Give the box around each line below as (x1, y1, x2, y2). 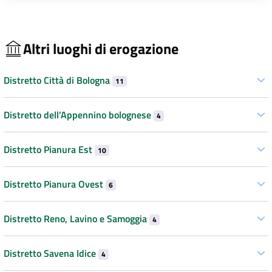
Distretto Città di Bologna (4, 73, 112, 88)
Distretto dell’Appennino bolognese (4, 107, 154, 123)
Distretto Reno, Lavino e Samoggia (4, 211, 149, 226)
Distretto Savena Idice (4, 246, 98, 261)
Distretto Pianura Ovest (4, 177, 106, 192)
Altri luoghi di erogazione (23, 37, 178, 59)
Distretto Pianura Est (4, 142, 95, 157)
